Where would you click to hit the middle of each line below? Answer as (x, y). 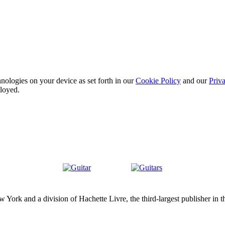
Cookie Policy (158, 80)
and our (195, 80)
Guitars (142, 176)
